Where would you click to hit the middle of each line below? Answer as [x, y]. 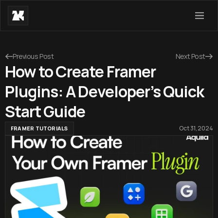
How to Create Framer [80, 72]
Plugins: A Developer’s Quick [105, 91]
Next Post [190, 56]
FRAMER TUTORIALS [39, 128]
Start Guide [45, 111]
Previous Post [33, 56]
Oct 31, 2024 [196, 128]
